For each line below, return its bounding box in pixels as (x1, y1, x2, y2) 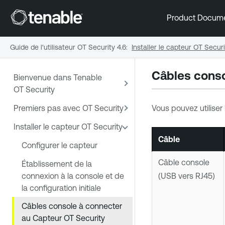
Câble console (158, 158, 209, 167)
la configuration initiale (22, 183, 101, 192)
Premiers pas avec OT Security (14, 103, 124, 113)
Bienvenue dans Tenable (14, 73, 102, 82)
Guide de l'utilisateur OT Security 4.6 (10, 43, 126, 51)
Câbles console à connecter (22, 201, 122, 211)
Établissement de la (22, 159, 92, 168)
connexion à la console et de (22, 171, 124, 180)
